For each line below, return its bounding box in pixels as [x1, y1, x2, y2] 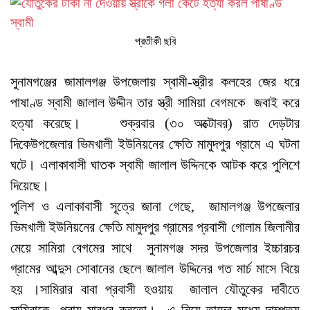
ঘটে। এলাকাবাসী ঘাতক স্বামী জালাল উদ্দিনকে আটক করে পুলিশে [10, 157, 300, 172]
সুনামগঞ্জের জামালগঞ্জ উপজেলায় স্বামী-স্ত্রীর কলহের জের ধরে [10, 74, 300, 89]
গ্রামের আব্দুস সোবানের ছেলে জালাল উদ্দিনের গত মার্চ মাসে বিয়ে [10, 261, 300, 276]
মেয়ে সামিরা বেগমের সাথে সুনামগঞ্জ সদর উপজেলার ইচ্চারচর [10, 240, 300, 255]
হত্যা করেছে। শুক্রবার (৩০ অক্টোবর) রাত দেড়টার [10, 116, 300, 131]
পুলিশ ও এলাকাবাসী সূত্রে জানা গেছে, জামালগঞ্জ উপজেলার [10, 199, 300, 214]
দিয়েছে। [10, 178, 49, 193]
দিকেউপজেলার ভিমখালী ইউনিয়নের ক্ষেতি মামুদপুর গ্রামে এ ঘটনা [10, 136, 300, 152]
